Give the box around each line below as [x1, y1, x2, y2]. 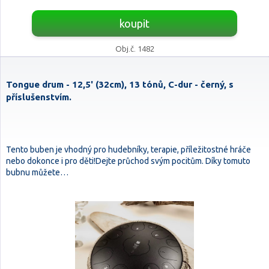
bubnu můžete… [6, 168, 68, 177]
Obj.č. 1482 [115, 44, 154, 53]
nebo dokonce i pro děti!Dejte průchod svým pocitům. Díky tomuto [6, 156, 250, 166]
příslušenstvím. [6, 92, 71, 102]
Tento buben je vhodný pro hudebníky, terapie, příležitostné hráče [6, 145, 251, 154]
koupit [119, 17, 150, 29]
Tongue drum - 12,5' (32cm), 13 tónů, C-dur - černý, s [6, 79, 234, 89]
